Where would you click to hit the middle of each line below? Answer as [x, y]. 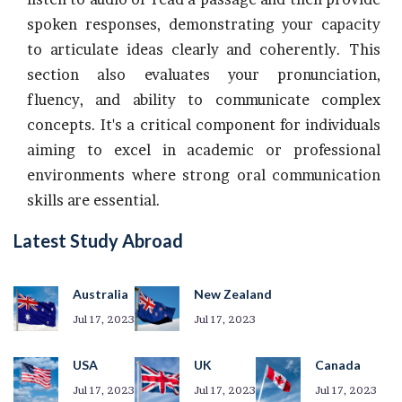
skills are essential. [94, 200]
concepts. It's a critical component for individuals [204, 125]
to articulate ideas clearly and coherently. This [204, 49]
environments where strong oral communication [204, 175]
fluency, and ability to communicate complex [204, 100]
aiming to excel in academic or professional [204, 150]
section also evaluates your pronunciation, [204, 74]
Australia [100, 294]
